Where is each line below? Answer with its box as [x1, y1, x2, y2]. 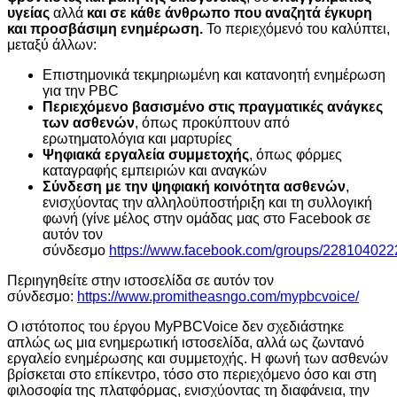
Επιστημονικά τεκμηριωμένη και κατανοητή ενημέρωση [43, 67, 385, 82]
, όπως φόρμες [249, 147, 342, 162]
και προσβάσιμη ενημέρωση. [7, 21, 206, 36]
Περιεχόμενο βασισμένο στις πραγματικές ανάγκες [43, 99, 383, 114]
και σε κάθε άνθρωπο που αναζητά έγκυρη [87, 5, 372, 20]
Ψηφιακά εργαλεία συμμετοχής [43, 147, 249, 162]
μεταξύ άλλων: [7, 37, 97, 52]
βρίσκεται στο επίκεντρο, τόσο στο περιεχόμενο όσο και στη [7, 367, 377, 382]
